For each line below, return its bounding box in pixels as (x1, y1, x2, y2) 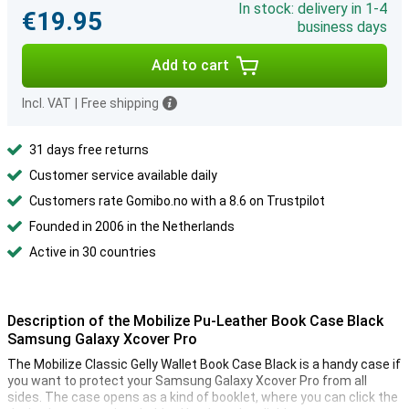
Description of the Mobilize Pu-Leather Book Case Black (7, 312, 383, 330)
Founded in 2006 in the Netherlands (29, 219, 235, 234)
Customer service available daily (29, 168, 217, 183)
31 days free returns (29, 142, 149, 157)
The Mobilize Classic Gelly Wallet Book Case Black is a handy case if (7, 357, 401, 372)
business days (298, 18, 387, 36)
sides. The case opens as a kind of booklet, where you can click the (7, 390, 398, 404)
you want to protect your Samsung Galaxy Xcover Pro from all (7, 373, 367, 388)
